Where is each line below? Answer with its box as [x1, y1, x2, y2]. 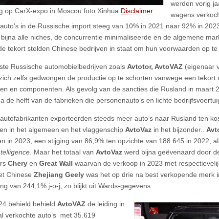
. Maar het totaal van [30, 148, 96, 156]
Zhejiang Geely [34, 170, 84, 178]
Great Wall [39, 159, 75, 167]
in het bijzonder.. [153, 125, 206, 133]
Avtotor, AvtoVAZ [127, 62, 185, 70]
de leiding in [88, 199, 125, 208]
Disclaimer [121, 6, 153, 15]
